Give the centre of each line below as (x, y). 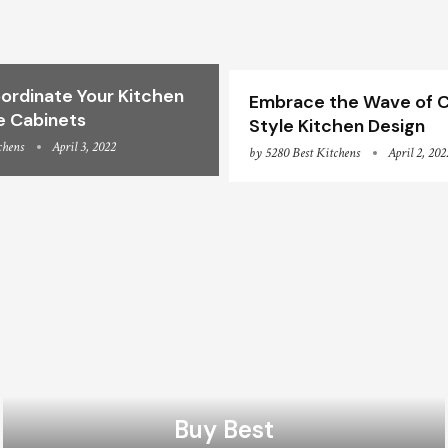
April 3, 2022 (84, 147)
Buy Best (223, 429)
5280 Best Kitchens (312, 153)
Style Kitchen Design (337, 126)
